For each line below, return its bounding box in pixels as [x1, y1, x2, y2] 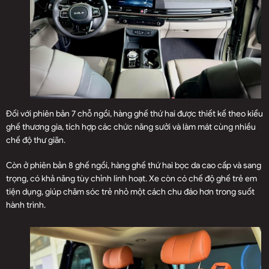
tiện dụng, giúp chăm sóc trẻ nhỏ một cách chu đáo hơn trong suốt [6, 187, 255, 198]
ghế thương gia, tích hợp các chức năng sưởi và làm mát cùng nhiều [6, 122, 256, 133]
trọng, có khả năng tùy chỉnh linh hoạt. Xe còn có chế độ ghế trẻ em [6, 174, 257, 184]
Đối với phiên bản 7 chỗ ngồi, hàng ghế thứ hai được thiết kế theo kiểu [6, 109, 263, 119]
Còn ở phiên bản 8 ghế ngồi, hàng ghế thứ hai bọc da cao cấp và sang [6, 160, 261, 171]
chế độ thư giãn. [6, 135, 65, 146]
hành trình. [6, 200, 46, 211]
